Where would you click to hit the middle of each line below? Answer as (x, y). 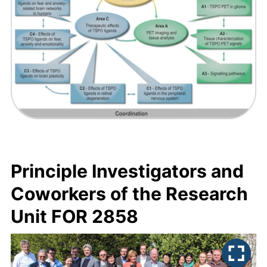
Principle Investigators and (127, 171)
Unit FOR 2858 (74, 216)
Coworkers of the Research (129, 193)
